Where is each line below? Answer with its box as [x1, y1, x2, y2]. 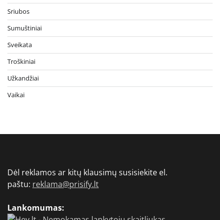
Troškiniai [7, 57, 35, 66]
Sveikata [7, 40, 32, 50]
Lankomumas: [7, 202, 64, 214]
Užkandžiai [7, 74, 39, 83]
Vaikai [7, 90, 25, 100]
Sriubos [7, 7, 29, 16]
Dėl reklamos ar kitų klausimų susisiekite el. [7, 167, 167, 178]
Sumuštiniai [7, 24, 42, 33]
